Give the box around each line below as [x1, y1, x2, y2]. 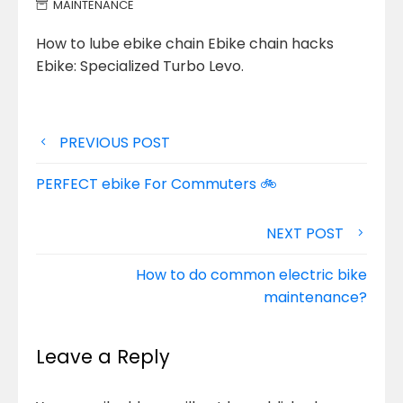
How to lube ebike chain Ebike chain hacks [36, 33, 334, 54]
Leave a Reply [36, 344, 170, 370]
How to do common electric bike [136, 264, 367, 285]
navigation [35, 157, 149, 187]
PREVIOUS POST [59, 132, 170, 153]
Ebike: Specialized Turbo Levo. [36, 56, 244, 76]
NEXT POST [266, 223, 344, 244]
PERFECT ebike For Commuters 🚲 [36, 174, 277, 194]
